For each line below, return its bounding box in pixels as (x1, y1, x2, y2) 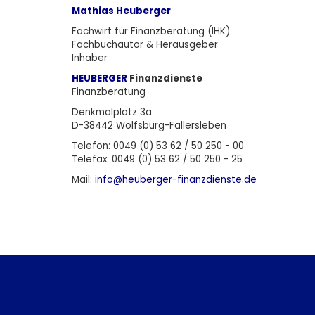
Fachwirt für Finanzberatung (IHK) (72, 25, 230, 38)
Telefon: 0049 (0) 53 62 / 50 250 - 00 (72, 139, 244, 153)
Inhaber (72, 51, 108, 65)
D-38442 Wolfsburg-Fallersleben (72, 119, 226, 132)
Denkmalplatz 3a (72, 105, 152, 119)
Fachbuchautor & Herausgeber (72, 38, 218, 51)
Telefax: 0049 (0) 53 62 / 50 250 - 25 (72, 153, 243, 166)
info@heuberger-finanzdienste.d (95, 173, 250, 186)
